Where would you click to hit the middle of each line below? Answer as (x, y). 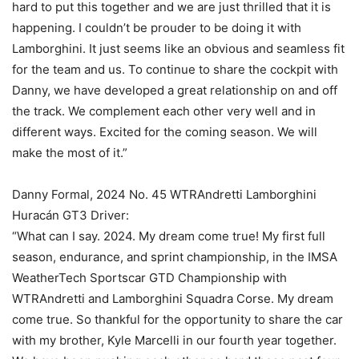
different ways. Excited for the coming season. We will (165, 132)
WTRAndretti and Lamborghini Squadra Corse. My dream (173, 299)
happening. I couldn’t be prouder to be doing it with (157, 28)
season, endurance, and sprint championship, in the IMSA (175, 257)
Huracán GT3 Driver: (71, 216)
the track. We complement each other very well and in (164, 111)
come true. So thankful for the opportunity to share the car (177, 320)
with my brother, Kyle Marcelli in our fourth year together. (174, 341)
